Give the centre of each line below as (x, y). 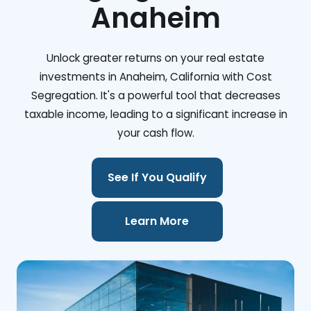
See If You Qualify (157, 178)
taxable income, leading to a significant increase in (155, 114)
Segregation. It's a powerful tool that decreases (155, 95)
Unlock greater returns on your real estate (155, 58)
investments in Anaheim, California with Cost (155, 77)
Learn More (157, 221)
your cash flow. (155, 133)
